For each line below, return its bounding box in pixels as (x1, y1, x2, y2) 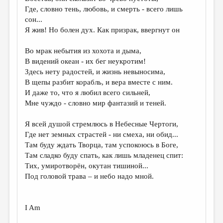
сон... (25, 15, 43, 23)
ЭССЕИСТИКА (8, 16, 60, 25)
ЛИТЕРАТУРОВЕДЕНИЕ (8, 33, 95, 43)
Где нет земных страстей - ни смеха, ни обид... (25, 130, 179, 138)
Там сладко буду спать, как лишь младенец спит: (25, 151, 184, 159)
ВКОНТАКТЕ (8, 155, 53, 165)
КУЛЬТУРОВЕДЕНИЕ (8, 51, 86, 60)
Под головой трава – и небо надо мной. (25, 172, 154, 180)
